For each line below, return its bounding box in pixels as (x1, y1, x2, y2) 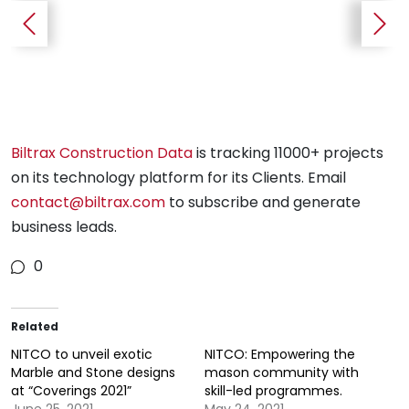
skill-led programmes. (204, 382, 342, 400)
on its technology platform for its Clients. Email (11, 167, 346, 188)
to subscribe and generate (165, 192, 361, 213)
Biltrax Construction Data (11, 142, 193, 163)
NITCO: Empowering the (204, 345, 355, 363)
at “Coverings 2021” (11, 382, 131, 400)
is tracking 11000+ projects (193, 142, 383, 163)
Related (11, 319, 58, 334)
